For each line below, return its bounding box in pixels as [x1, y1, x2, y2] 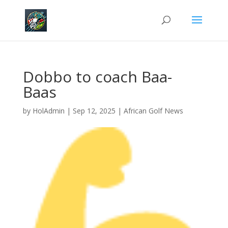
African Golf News [123, 106, 183, 116]
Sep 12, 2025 [72, 106, 116, 116]
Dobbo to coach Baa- [22, 66, 172, 87]
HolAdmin [32, 106, 65, 116]
